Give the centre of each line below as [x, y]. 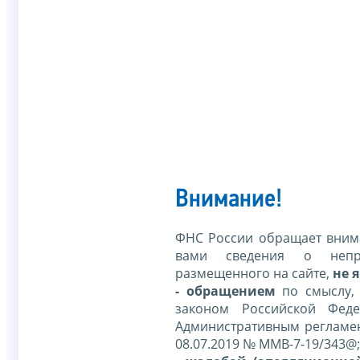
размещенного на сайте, [254, 274]
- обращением [225, 291]
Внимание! [229, 200]
